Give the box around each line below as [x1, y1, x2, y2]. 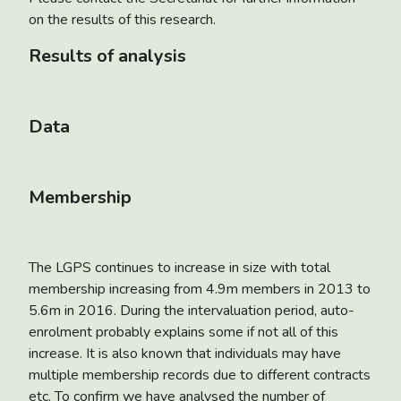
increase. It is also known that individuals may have [29, 343, 341, 363]
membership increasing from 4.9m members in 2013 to [29, 278, 371, 299]
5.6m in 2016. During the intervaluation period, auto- [29, 300, 354, 320]
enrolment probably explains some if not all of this [29, 321, 338, 342]
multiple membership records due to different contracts [29, 364, 371, 385]
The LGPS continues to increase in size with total [29, 257, 330, 277]
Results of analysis [29, 43, 186, 68]
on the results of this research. [29, 9, 216, 30]
